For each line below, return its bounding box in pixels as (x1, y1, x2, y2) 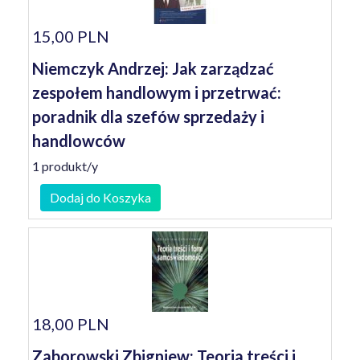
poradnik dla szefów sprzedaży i (32, 107, 264, 126)
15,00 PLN (32, 27, 109, 46)
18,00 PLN (32, 314, 109, 333)
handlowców (32, 131, 125, 150)
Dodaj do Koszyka (50, 190, 151, 205)
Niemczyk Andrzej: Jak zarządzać (32, 59, 274, 78)
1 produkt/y (32, 158, 98, 174)
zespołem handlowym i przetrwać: (32, 83, 281, 102)
